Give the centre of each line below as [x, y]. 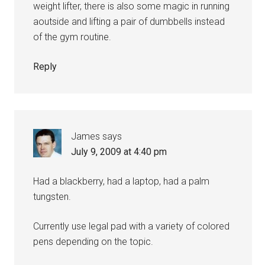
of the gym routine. [72, 37]
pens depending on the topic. [93, 242]
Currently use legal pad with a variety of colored [132, 227]
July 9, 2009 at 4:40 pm [119, 152]
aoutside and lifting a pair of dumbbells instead [129, 22]
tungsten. [52, 197]
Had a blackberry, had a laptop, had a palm [122, 182]
